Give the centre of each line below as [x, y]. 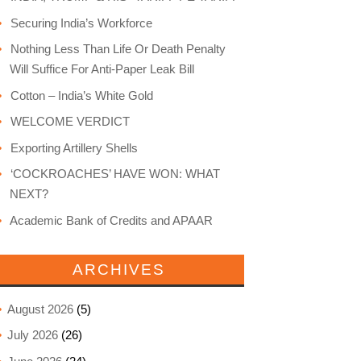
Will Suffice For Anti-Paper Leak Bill [102, 69]
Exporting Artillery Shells [74, 147]
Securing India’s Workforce [81, 23]
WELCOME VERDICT [70, 121]
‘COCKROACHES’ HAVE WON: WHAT [115, 174]
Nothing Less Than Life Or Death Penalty [118, 49]
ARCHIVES [118, 269]
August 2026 [40, 309]
